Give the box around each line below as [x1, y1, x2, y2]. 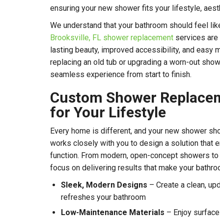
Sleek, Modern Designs [61, 180, 147, 190]
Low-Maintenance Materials [61, 208, 165, 218]
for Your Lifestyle [50, 104, 166, 121]
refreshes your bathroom [61, 192, 146, 202]
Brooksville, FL [50, 33, 101, 43]
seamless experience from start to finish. [50, 70, 192, 80]
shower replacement [103, 33, 173, 43]
